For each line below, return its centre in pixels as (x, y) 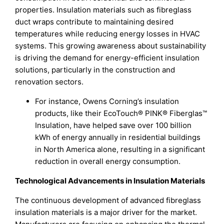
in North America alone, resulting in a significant (120, 149)
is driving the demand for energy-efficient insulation (107, 58)
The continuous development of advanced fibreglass (108, 200)
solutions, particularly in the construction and (95, 70)
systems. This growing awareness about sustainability (111, 46)
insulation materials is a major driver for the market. (106, 212)
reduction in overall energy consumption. (108, 161)
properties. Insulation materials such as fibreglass (103, 10)
